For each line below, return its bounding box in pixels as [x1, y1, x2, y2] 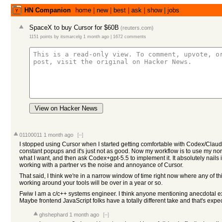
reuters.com [122, 25, 152, 31]
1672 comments [113, 34, 146, 39]
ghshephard [39, 212, 68, 218]
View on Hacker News [35, 105, 98, 112]
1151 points [29, 34, 53, 39]
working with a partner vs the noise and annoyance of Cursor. [19, 162, 183, 168]
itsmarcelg [60, 34, 82, 39]
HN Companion [24, 6, 71, 14]
